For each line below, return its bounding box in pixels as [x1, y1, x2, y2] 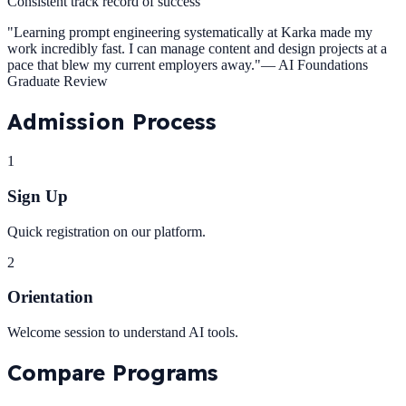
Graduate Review [7, 73, 108, 90]
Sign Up [7, 186, 68, 206]
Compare [7, 358, 112, 386]
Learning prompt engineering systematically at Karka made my [14, 24, 372, 41]
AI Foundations [278, 57, 368, 73]
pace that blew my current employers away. [7, 57, 255, 73]
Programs [112, 358, 218, 386]
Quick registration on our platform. [7, 223, 206, 239]
